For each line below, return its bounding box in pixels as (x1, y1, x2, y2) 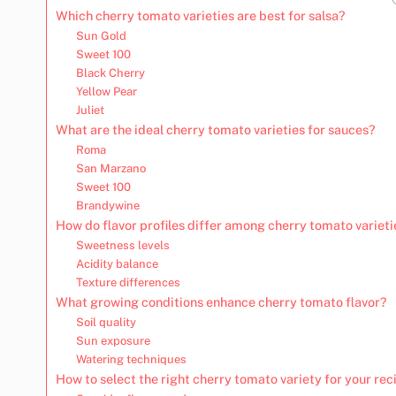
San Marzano (75, 161, 146, 175)
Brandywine (75, 198, 140, 212)
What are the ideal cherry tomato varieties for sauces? (56, 121, 376, 137)
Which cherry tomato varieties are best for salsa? (56, 7, 346, 23)
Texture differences (75, 275, 180, 289)
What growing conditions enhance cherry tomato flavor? (56, 293, 387, 309)
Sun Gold (75, 28, 126, 42)
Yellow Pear (75, 84, 137, 98)
